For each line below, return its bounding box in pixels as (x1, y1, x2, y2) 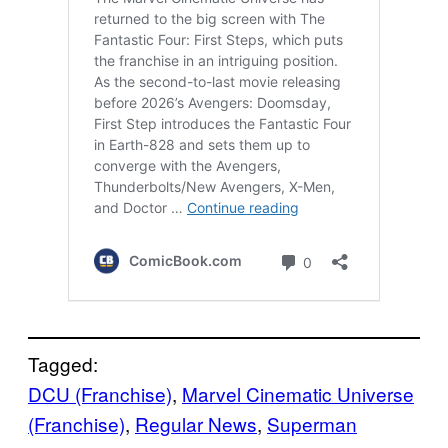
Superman (267, 409, 357, 437)
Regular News (135, 409, 257, 437)
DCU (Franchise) (28, 379, 172, 407)
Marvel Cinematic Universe (182, 379, 414, 407)
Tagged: (28, 349, 98, 377)
